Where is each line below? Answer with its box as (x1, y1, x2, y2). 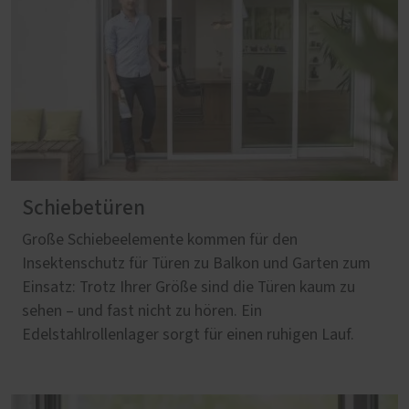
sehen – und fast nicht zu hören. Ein (22, 303, 262, 320)
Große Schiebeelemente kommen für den (22, 232, 298, 249)
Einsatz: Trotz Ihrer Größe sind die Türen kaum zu (22, 279, 355, 297)
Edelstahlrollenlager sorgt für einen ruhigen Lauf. (22, 327, 354, 344)
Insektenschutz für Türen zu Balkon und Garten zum (22, 256, 371, 273)
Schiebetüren (22, 197, 145, 220)
